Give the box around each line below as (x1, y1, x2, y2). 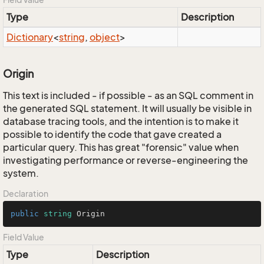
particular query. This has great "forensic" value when (3, 141, 239, 153)
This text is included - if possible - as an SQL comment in (3, 90, 253, 101)
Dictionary (6, 31, 53, 43)
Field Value (3, 232, 44, 242)
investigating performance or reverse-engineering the (3, 154, 248, 166)
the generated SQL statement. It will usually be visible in (3, 103, 252, 114)
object (90, 31, 120, 43)
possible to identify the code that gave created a (3, 128, 222, 140)
